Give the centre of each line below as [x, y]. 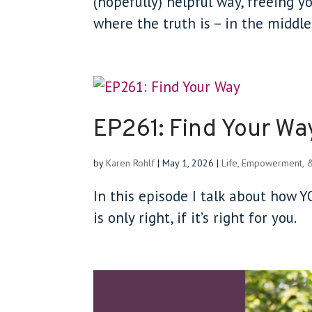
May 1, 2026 [188, 163]
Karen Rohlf [131, 163]
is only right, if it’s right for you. [195, 218]
